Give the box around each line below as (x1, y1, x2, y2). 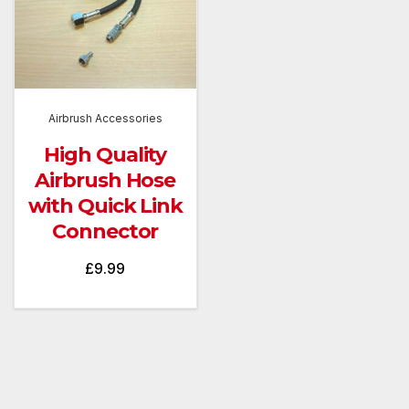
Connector (52, 219, 159, 245)
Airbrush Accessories (47, 111, 163, 126)
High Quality (44, 142, 167, 168)
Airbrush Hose (35, 168, 176, 194)
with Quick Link (27, 194, 184, 219)
